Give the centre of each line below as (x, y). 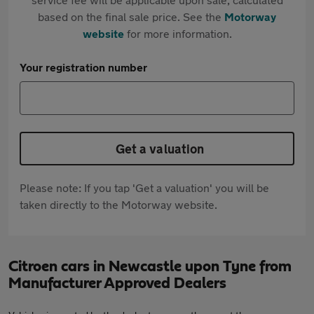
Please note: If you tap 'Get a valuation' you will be (144, 187)
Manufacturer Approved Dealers (117, 283)
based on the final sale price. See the (131, 16)
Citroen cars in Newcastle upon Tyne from (150, 266)
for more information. (178, 33)
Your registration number (83, 67)
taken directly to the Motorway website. (118, 204)
